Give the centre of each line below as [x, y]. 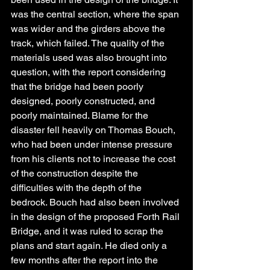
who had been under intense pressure [93, 145]
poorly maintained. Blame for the [81, 116]
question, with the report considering [89, 72]
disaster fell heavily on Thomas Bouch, [94, 130]
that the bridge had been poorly [78, 87]
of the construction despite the [76, 174]
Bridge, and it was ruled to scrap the [88, 231]
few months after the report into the [86, 260]
